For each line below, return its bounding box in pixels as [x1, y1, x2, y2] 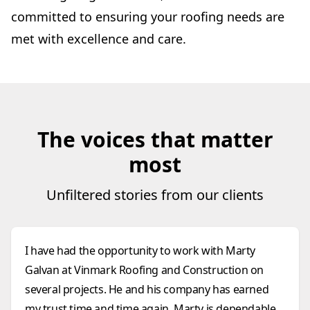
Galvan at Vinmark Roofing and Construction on [25, 262, 264, 277]
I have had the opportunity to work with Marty [25, 243, 255, 258]
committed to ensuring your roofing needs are [11, 8, 284, 25]
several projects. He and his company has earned [25, 282, 269, 297]
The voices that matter [37, 125, 273, 154]
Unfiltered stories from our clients [46, 185, 264, 204]
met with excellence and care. [11, 30, 186, 47]
